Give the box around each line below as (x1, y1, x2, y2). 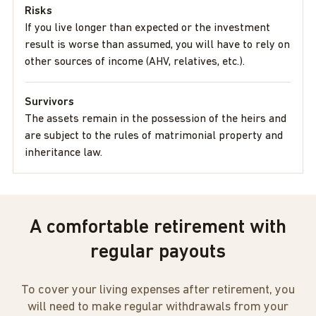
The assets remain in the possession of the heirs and (25, 114, 286, 125)
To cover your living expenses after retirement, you (21, 284, 295, 297)
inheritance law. (25, 147, 102, 159)
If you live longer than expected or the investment (25, 23, 270, 34)
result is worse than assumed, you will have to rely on (25, 39, 290, 51)
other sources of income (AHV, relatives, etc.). (25, 56, 245, 68)
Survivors (25, 97, 74, 108)
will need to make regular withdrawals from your (28, 300, 288, 314)
